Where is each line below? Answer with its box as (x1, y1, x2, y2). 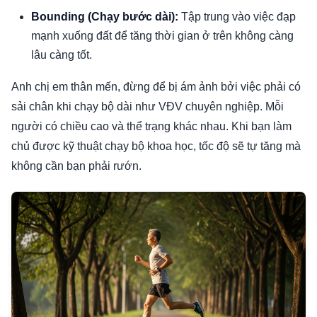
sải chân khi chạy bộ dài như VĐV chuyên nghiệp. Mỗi (11, 100, 284, 113)
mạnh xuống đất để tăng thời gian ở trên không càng (31, 30, 294, 42)
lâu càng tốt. (31, 49, 92, 62)
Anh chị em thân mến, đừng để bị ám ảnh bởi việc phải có (11, 81, 301, 93)
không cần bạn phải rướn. (11, 160, 142, 173)
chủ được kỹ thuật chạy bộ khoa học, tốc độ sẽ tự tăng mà (11, 140, 301, 153)
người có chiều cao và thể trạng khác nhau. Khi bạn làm (11, 120, 292, 133)
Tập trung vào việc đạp (178, 11, 296, 23)
